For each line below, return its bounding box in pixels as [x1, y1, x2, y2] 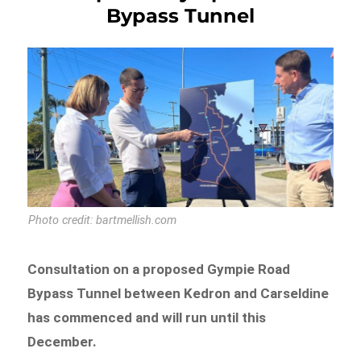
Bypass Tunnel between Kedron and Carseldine [27, 285, 330, 302]
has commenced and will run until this [27, 309, 267, 326]
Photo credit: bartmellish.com [28, 214, 177, 228]
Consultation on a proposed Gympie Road [27, 261, 291, 278]
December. [27, 334, 98, 351]
